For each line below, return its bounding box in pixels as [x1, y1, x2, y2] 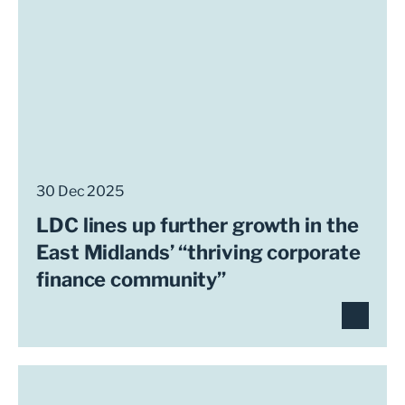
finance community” [36, 268, 227, 291]
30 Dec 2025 [36, 183, 124, 200]
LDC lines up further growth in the [36, 213, 359, 237]
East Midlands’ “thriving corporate [36, 240, 361, 264]
